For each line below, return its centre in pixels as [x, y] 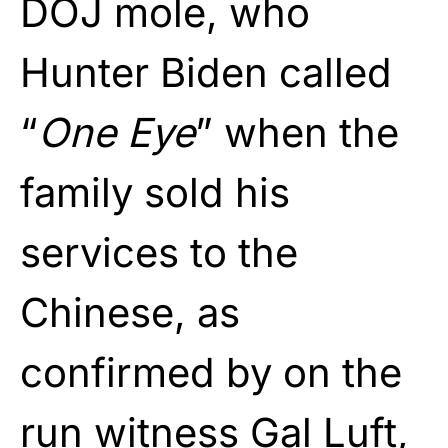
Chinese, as [130, 312]
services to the [159, 252]
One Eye [116, 132]
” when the [297, 132]
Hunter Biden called [206, 72]
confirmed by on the [211, 372]
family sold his [155, 192]
